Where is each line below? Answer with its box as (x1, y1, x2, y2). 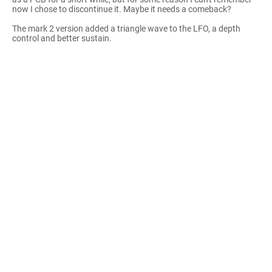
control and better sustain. (12, 33, 112, 43)
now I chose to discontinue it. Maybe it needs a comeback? (12, 4, 231, 14)
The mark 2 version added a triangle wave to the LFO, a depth (12, 23, 240, 33)
